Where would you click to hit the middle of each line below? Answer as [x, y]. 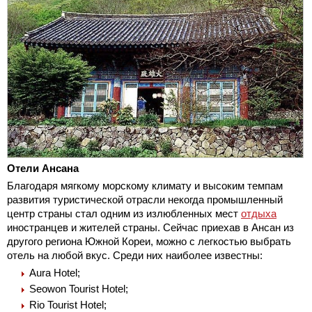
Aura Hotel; [55, 272]
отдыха [259, 213]
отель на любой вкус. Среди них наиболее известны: [135, 255]
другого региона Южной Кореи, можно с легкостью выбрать [149, 241]
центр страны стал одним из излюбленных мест [124, 213]
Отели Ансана [43, 168]
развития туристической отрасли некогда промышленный [145, 199]
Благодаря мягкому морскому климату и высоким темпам [145, 185]
